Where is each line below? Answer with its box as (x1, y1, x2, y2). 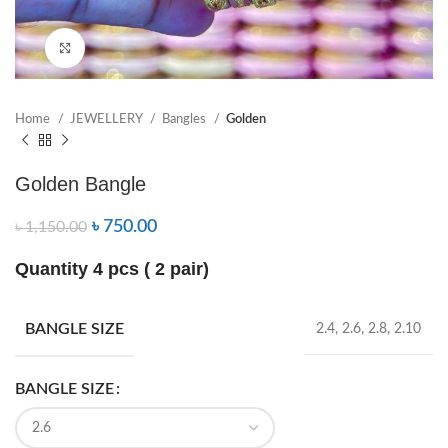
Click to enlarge (85, 41, 174, 55)
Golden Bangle (15, 173, 146, 196)
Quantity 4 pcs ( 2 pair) (15, 259, 209, 280)
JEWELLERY (70, 112, 145, 127)
